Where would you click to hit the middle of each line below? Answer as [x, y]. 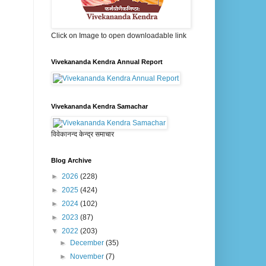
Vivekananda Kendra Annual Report [107, 62]
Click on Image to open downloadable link [119, 36]
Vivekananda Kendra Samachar [99, 107]
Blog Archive [71, 161]
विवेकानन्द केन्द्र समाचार [83, 134]
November [88, 257]
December [88, 243]
